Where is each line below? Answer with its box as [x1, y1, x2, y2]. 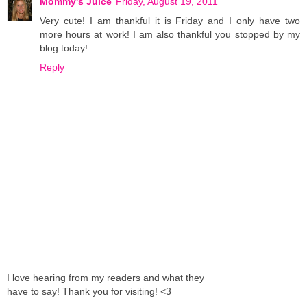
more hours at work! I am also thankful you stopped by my [40, 28, 300, 40]
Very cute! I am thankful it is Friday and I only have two [40, 14, 300, 26]
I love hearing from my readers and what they [7, 272, 204, 284]
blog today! [40, 42, 88, 53]
